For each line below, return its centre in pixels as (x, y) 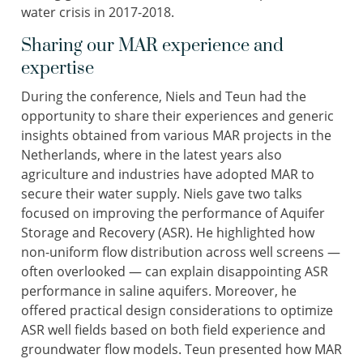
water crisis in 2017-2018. (98, 13)
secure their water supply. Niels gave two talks (162, 194)
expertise (58, 69)
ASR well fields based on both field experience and (173, 330)
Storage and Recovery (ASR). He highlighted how (168, 233)
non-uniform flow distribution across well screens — (181, 252)
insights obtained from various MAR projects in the (176, 136)
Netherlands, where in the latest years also (152, 155)
